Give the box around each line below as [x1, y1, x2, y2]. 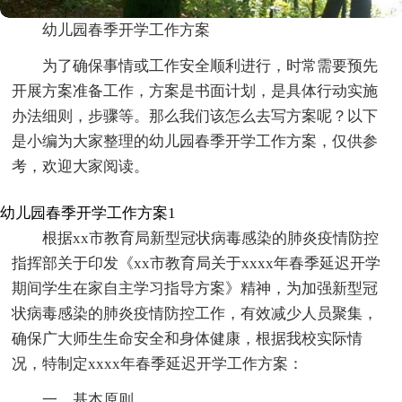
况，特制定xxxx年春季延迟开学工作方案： [12, 354, 304, 372]
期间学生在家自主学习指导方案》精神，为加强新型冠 [12, 279, 379, 297]
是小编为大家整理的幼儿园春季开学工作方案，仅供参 [12, 132, 379, 150]
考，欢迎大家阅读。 [12, 157, 150, 175]
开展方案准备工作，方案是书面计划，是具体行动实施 [12, 82, 379, 100]
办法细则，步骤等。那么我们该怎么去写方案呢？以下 [12, 107, 379, 125]
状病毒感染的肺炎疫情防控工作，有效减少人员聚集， [12, 304, 379, 322]
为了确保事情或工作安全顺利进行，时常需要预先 [42, 57, 379, 74]
